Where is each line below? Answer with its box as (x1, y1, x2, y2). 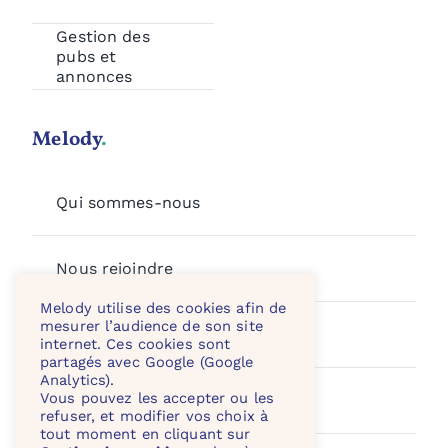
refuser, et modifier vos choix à (40, 407, 269, 425)
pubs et (56, 46, 117, 66)
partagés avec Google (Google (40, 353, 254, 371)
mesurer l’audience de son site (40, 317, 263, 335)
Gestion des (56, 26, 150, 46)
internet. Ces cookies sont (40, 335, 231, 353)
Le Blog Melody (56, 324, 178, 344)
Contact (56, 390, 121, 410)
